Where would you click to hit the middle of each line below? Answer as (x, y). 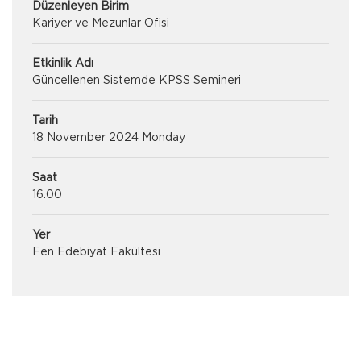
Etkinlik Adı (63, 63)
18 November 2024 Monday (109, 137)
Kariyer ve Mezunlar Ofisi (101, 23)
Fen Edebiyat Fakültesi (96, 251)
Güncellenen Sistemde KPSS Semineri (137, 80)
